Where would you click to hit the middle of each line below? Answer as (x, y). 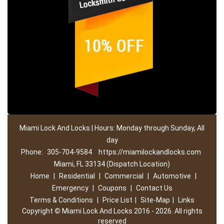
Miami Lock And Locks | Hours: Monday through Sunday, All (112, 128)
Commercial (124, 176)
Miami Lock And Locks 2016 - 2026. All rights (131, 211)
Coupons (112, 188)
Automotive (172, 176)
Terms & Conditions (61, 200)
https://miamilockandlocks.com (149, 152)
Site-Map (155, 200)
